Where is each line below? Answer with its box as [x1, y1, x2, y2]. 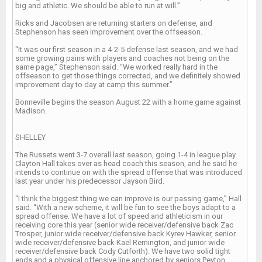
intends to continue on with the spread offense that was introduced [15, 168, 242, 177]
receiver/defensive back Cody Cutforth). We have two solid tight [15, 247, 230, 256]
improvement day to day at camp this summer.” [15, 80, 173, 89]
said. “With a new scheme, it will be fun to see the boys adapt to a [15, 203, 236, 212]
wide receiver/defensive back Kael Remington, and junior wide [15, 238, 225, 247]
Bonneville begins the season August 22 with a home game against [15, 98, 241, 106]
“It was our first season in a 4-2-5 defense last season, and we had [15, 45, 238, 54]
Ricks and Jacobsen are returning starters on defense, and [15, 19, 212, 27]
